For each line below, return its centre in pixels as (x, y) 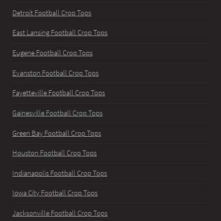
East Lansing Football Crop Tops (60, 33)
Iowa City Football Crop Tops (55, 193)
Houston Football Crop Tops (55, 153)
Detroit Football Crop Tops (52, 13)
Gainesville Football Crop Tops (57, 113)
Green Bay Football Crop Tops (57, 133)
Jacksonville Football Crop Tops (60, 213)
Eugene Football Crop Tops (53, 53)
